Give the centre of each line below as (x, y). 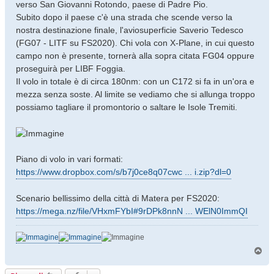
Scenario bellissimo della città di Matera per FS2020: (118, 198)
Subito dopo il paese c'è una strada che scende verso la (124, 17)
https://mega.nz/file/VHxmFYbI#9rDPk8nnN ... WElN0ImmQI (132, 211)
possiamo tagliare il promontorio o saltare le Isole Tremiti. (127, 107)
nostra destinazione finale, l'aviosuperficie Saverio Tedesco (130, 30)
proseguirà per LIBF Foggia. (71, 68)
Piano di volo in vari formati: (69, 159)
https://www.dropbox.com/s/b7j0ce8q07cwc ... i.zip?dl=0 (124, 172)
